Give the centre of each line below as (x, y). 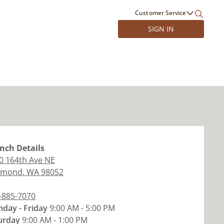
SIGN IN (161, 29)
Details (29, 148)
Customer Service (160, 13)
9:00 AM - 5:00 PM (82, 208)
